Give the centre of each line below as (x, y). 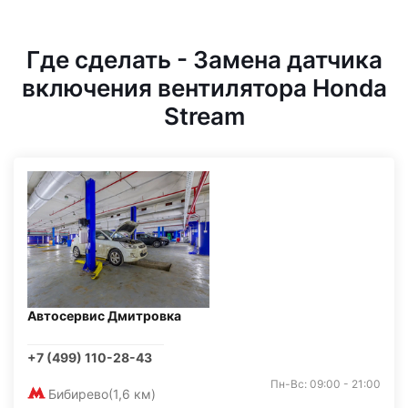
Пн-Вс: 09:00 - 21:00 (326, 384)
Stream (204, 116)
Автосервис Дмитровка (104, 316)
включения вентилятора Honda (204, 88)
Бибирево (78, 394)
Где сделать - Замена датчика (204, 60)
